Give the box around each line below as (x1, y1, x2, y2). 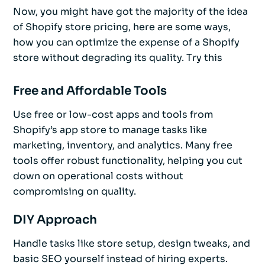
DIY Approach (13, 212, 97, 228)
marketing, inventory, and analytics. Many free (13, 139, 232, 152)
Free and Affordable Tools (13, 83, 167, 99)
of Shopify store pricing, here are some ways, (13, 21, 231, 34)
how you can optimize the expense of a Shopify (13, 36, 240, 49)
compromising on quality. (13, 185, 136, 198)
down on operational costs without (13, 170, 183, 183)
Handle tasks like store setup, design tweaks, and (13, 237, 250, 250)
